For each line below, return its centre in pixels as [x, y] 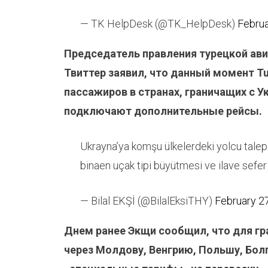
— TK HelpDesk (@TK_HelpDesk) [159, 24]
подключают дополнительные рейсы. [163, 111]
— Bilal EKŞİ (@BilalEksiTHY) [147, 201]
